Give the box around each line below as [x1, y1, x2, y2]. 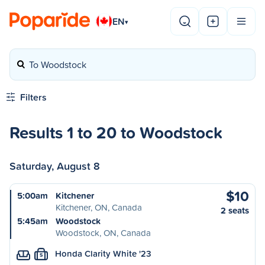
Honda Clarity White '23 [55, 247, 151, 260]
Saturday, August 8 [9, 158, 100, 173]
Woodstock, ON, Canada [56, 227, 151, 239]
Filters [20, 91, 47, 104]
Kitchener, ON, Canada [56, 201, 142, 214]
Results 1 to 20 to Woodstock [9, 120, 222, 144]
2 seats [221, 204, 249, 216]
